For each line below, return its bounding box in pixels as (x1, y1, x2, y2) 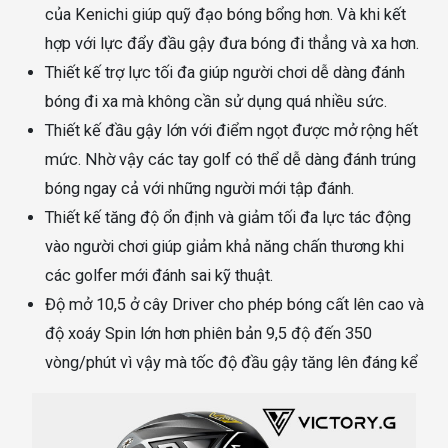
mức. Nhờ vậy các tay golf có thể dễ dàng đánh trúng (45, 149, 416, 169)
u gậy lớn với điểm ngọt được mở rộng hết (124, 120, 418, 140)
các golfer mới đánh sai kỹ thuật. (45, 265, 273, 285)
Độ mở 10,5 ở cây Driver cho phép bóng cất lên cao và (45, 294, 424, 314)
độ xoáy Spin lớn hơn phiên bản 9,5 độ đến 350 (45, 323, 372, 343)
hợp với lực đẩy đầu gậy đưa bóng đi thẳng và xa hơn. (45, 33, 419, 53)
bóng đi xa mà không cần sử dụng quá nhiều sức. (45, 91, 387, 111)
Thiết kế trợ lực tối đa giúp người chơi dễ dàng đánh (45, 62, 405, 82)
